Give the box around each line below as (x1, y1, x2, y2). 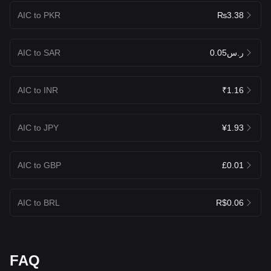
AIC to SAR (18, 47, 60, 57)
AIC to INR (18, 85, 58, 95)
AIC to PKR (18, 10, 60, 20)
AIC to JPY (18, 122, 59, 132)
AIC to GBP (18, 160, 61, 170)
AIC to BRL (18, 197, 60, 207)
